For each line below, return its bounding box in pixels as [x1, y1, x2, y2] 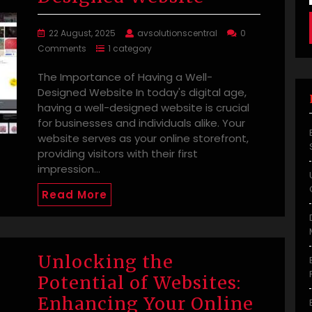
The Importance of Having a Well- [38, 70, 212, 85]
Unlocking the [38, 251, 173, 274]
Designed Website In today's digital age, [38, 85, 247, 100]
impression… [38, 162, 100, 177]
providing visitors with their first [38, 146, 198, 162]
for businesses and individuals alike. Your [38, 116, 245, 131]
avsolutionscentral [137, 27, 217, 40]
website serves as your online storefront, [38, 131, 249, 146]
